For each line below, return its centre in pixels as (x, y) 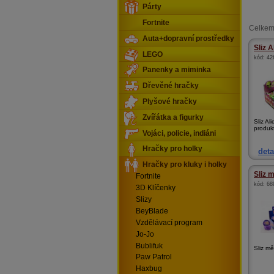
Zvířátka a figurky (173, 117)
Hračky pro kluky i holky (185, 165)
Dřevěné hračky (171, 86)
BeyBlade (152, 211)
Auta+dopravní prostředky (188, 38)
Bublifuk (149, 246)
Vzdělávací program (169, 222)
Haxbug (149, 269)
